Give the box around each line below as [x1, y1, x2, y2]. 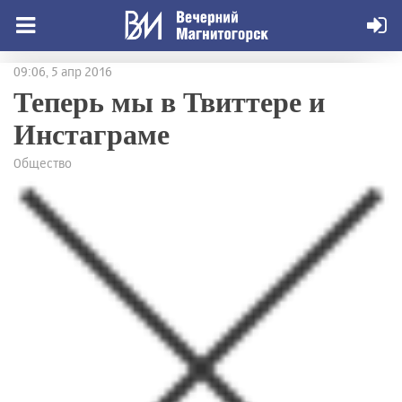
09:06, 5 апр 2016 [13, 64, 112, 79]
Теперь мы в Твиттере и [13, 80, 325, 122]
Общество [13, 155, 72, 170]
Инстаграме [13, 112, 170, 154]
